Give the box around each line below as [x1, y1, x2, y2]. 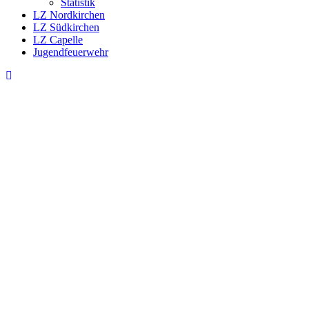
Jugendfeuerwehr [33, 46, 108, 58]
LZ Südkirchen [33, 21, 99, 33]
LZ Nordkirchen [33, 8, 105, 21]
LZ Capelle [33, 33, 83, 46]
